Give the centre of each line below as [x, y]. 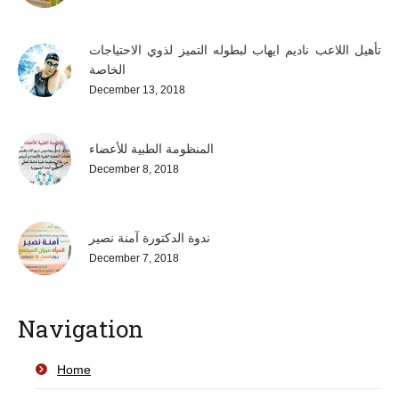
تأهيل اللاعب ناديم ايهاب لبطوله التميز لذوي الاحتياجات [235, 50]
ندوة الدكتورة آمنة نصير [150, 238]
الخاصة [107, 69]
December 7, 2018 [134, 258]
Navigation [81, 329]
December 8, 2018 [134, 169]
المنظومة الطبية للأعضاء [151, 149]
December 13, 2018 [137, 90]
